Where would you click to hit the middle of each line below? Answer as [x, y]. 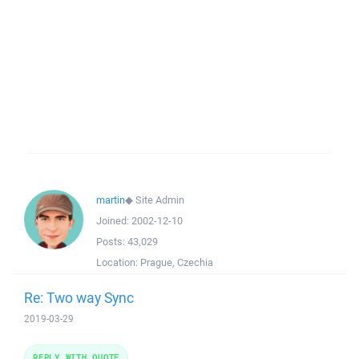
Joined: [114, 221]
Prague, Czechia [177, 262]
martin [111, 200]
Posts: [112, 242]
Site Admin [160, 200]
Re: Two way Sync [79, 297]
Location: [118, 262]
